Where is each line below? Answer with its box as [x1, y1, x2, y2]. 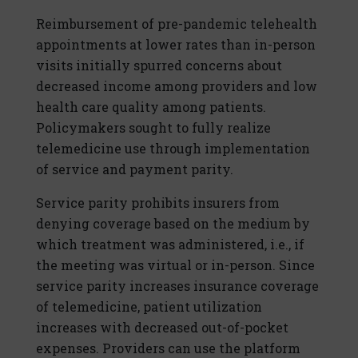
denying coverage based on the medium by [36, 215, 310, 233]
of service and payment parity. [36, 161, 233, 178]
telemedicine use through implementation [36, 140, 310, 157]
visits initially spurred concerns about [36, 57, 282, 74]
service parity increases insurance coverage [36, 277, 319, 295]
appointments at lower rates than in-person [36, 36, 316, 54]
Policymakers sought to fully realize [36, 119, 271, 137]
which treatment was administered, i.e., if [36, 236, 304, 253]
